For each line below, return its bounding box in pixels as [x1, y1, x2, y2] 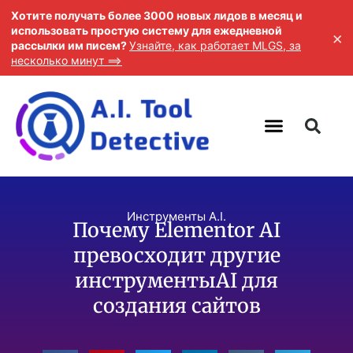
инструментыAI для [75, 267, 278, 293]
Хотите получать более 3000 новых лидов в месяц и [11, 9, 303, 22]
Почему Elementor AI [72, 217, 281, 243]
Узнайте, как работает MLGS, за [129, 39, 301, 52]
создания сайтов [92, 292, 261, 318]
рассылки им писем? [11, 39, 129, 52]
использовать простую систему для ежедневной [11, 24, 282, 37]
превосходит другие [72, 242, 281, 268]
